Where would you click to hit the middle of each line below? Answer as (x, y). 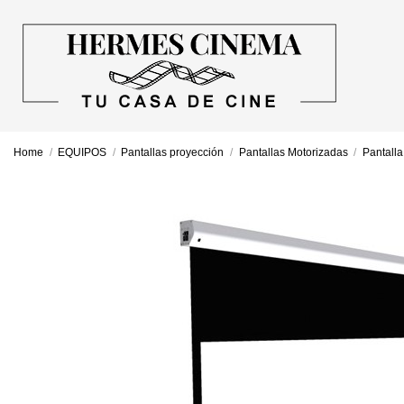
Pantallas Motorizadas (293, 152)
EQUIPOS (83, 152)
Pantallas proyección (173, 152)
